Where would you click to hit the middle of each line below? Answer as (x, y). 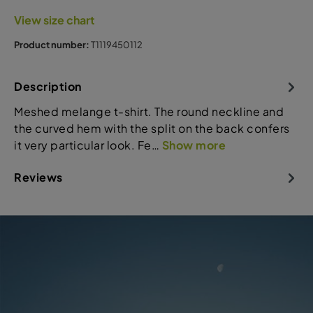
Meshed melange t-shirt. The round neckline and (149, 111)
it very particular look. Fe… (88, 145)
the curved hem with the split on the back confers (152, 128)
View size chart (54, 20)
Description (48, 86)
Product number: (52, 44)
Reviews (38, 177)
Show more (194, 145)
